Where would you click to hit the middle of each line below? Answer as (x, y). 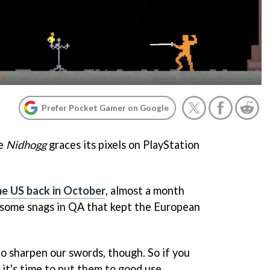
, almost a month (145, 190)
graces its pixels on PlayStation (123, 145)
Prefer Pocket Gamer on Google (105, 108)
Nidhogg (26, 145)
